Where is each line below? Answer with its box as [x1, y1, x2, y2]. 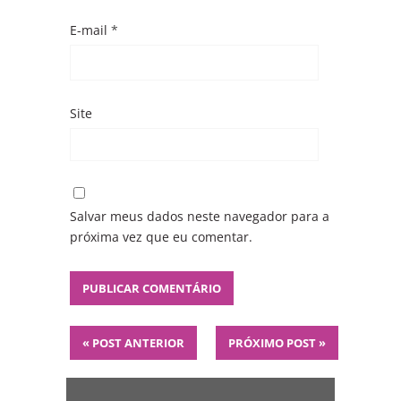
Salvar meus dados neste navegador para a [70, 208, 329, 226]
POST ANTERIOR [90, 334, 184, 351]
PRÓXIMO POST [228, 334, 319, 351]
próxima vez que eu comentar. [70, 228, 252, 246]
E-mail [70, 21, 111, 38]
